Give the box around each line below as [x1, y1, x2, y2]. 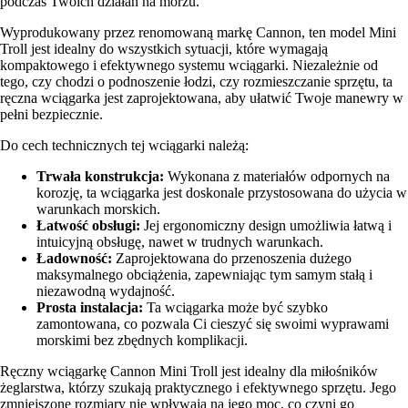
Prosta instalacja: [36, 299, 143, 315]
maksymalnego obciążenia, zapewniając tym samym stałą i [36, 266, 372, 282]
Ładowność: [36, 250, 112, 266]
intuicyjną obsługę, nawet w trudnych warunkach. [36, 233, 323, 250]
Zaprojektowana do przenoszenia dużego [112, 250, 352, 266]
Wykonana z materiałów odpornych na [164, 168, 390, 184]
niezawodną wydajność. [36, 282, 175, 299]
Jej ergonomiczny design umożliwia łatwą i [140, 217, 392, 233]
